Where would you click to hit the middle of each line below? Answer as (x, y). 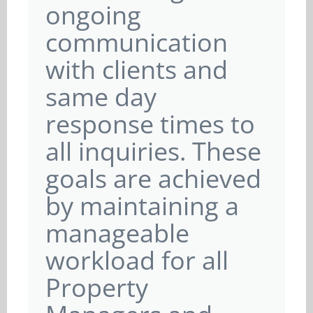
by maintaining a (142, 206)
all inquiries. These (153, 151)
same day (101, 97)
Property (97, 287)
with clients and (137, 70)
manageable (117, 233)
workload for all (137, 260)
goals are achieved (153, 179)
